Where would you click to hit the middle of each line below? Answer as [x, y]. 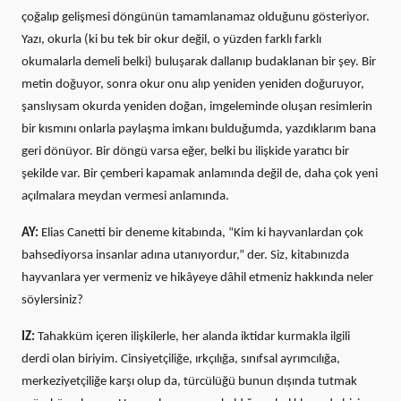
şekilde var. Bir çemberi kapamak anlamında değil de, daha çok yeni [200, 174]
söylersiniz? [52, 300]
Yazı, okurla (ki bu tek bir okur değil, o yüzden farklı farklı [171, 39]
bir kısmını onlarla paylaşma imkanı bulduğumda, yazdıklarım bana [199, 129]
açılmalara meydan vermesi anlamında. [125, 196]
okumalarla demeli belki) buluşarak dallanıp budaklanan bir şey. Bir [199, 62]
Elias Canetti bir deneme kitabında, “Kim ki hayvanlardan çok [202, 233]
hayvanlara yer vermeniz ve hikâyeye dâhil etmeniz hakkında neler [197, 277]
